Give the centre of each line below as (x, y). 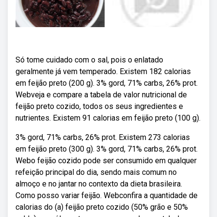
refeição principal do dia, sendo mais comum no (96, 172)
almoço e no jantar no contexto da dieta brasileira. (99, 184)
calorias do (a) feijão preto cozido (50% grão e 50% (102, 207)
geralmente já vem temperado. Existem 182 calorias (103, 71)
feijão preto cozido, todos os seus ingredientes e (99, 106)
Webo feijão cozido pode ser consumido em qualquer (106, 161)
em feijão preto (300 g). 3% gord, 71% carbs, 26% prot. (107, 149)
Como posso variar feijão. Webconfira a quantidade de (107, 195)
